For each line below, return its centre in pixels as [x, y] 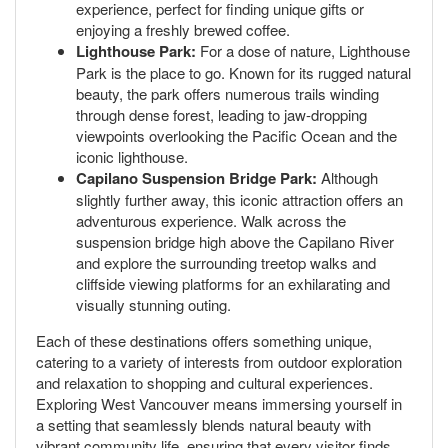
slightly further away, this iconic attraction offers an [239, 199]
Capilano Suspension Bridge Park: [196, 177]
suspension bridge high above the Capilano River [235, 241]
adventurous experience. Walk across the [211, 220]
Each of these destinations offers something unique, [204, 340]
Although [347, 177]
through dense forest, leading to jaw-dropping [221, 114]
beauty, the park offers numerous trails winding [227, 93]
